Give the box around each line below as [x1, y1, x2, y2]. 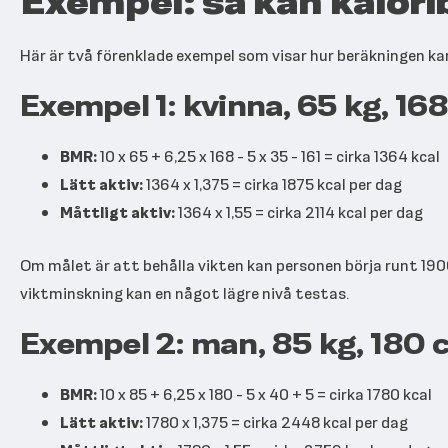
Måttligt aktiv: [60, 200, 175, 224]
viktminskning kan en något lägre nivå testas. [20, 281, 349, 305]
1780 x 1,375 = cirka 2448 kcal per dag [143, 410, 408, 434]
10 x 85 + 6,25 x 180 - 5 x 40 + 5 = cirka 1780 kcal [97, 382, 432, 406]
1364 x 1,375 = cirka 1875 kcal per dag [143, 172, 402, 196]
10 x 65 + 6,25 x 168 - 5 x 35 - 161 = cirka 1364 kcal [97, 144, 440, 168]
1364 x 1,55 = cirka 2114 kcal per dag [175, 200, 423, 224]
